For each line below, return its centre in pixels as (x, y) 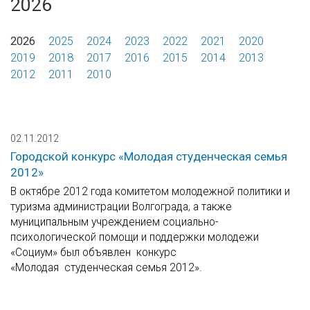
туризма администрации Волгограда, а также (121, 207)
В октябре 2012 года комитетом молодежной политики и (150, 192)
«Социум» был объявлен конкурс (93, 253)
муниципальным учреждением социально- (114, 222)
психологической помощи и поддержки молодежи (135, 237)
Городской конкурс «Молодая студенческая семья (149, 157)
